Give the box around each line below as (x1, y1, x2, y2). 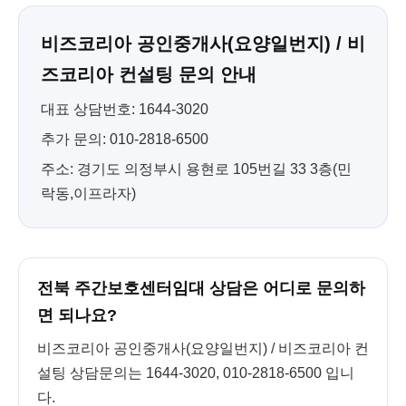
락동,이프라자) (41, 186, 136, 201)
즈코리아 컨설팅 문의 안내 (41, 64, 256, 84)
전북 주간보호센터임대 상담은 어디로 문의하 (37, 279, 365, 297)
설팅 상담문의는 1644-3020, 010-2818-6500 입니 (37, 365, 354, 381)
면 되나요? (37, 306, 117, 324)
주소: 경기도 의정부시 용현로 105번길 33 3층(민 (41, 161, 352, 177)
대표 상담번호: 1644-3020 (41, 101, 208, 117)
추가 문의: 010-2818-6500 (41, 131, 208, 147)
